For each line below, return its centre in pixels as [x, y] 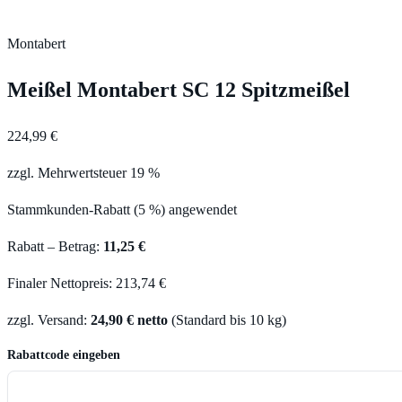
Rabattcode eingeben [64, 354]
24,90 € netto [129, 319]
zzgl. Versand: [49, 319]
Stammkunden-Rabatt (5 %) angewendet [122, 209]
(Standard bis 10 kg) [229, 319]
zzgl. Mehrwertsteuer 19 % [83, 172]
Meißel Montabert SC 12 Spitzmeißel [179, 89]
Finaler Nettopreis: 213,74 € [87, 283]
